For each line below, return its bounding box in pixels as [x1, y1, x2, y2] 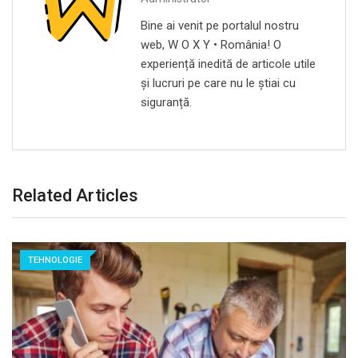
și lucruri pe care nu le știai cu [141, 75, 296, 90]
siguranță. [141, 94, 192, 109]
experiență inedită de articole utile [141, 56, 316, 71]
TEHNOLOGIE [28, 254, 82, 265]
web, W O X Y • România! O [141, 37, 281, 52]
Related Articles [12, 185, 138, 205]
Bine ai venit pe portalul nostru [141, 18, 299, 33]
